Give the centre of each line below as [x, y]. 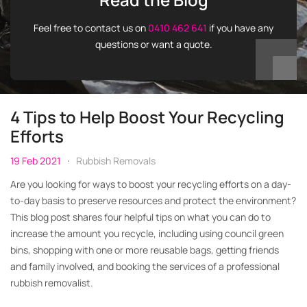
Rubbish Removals [116, 161]
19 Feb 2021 [35, 161]
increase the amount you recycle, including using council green [147, 233]
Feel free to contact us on [91, 28]
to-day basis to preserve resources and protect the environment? [153, 200]
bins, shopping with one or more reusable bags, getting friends [145, 250]
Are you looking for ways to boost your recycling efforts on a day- [151, 184]
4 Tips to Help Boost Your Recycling [147, 117]
